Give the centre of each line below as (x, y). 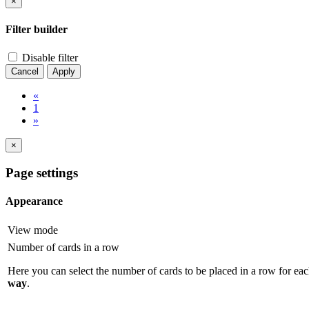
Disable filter (49, 57)
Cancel (25, 71)
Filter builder (37, 29)
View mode (33, 230)
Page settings (42, 172)
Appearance (34, 201)
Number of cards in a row (63, 248)
